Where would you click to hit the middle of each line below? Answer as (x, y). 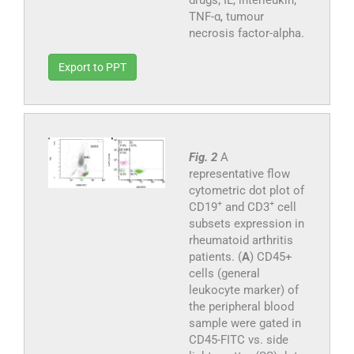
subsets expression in (246, 223)
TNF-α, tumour (226, 16)
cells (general (224, 273)
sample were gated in (245, 323)
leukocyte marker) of (243, 290)
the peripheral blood (241, 306)
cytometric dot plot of (246, 190)
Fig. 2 (204, 157)
